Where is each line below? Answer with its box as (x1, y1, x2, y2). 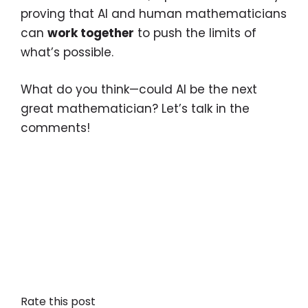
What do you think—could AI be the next (21, 80, 257, 98)
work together (47, 25, 134, 42)
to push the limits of (134, 25, 256, 42)
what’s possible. (21, 44, 113, 61)
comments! (21, 119, 90, 136)
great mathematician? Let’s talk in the (21, 100, 250, 117)
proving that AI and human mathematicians (21, 5, 287, 23)
